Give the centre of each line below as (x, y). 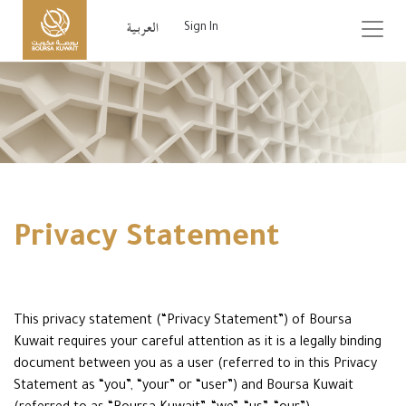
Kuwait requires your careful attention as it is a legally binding (198, 343)
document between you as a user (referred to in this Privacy (195, 365)
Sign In (201, 29)
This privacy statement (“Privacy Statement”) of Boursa (183, 322)
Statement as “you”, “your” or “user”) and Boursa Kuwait (184, 387)
